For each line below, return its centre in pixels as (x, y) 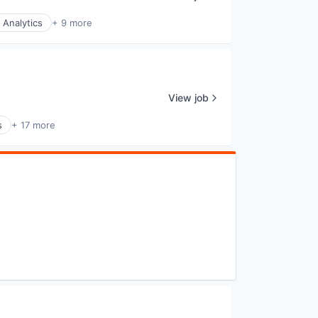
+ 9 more (72, 23)
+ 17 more (33, 125)
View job (188, 97)
